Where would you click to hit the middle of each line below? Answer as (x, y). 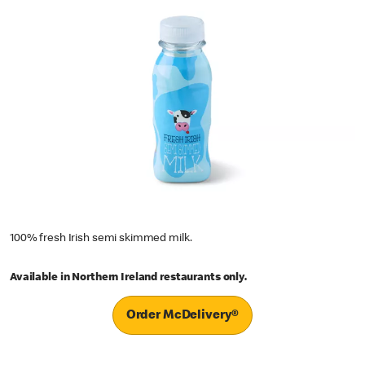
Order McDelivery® (182, 317)
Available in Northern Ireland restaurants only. (128, 277)
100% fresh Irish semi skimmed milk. (101, 238)
